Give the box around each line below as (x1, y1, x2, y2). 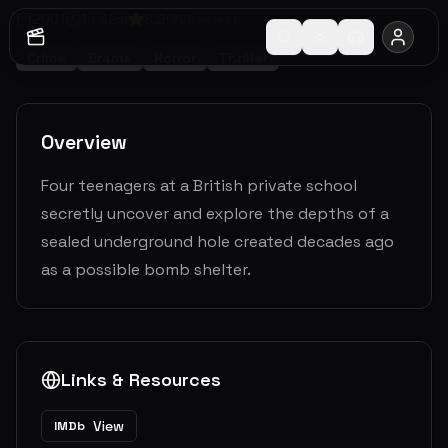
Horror (154, 49, 196, 68)
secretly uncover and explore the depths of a (41, 203, 389, 225)
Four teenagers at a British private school (41, 175, 357, 197)
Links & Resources (61, 368, 221, 392)
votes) (195, 11, 237, 28)
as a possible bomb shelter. (41, 259, 251, 281)
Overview (41, 129, 127, 156)
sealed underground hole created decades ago (41, 231, 394, 253)
